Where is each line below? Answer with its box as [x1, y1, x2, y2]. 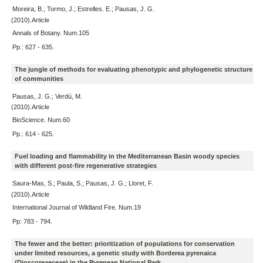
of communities [14, 75, 63, 82]
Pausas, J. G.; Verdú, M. [12, 92, 82, 100]
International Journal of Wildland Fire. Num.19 [12, 203, 141, 211]
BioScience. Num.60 [12, 116, 70, 124]
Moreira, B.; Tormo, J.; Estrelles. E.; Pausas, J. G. [12, 5, 154, 13]
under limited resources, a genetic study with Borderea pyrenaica [14, 249, 216, 257]
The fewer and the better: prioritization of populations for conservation [14, 240, 235, 247]
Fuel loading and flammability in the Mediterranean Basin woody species [14, 153, 240, 160]
